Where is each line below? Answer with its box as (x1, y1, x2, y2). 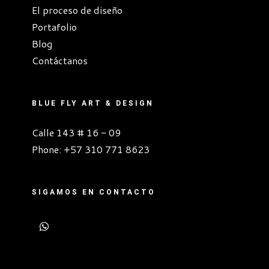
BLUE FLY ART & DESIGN (31, 98, 154, 109)
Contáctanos (31, 53, 88, 68)
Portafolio (31, 20, 77, 34)
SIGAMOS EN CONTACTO (31, 187, 156, 198)
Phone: (31, 142, 64, 157)
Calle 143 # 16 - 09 (31, 125, 121, 140)
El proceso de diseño (31, 3, 122, 17)
